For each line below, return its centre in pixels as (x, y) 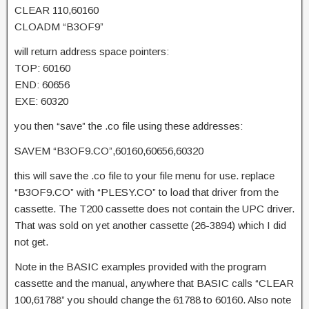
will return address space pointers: (92, 51)
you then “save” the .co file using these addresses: (129, 126)
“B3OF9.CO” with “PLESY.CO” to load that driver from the (147, 192)
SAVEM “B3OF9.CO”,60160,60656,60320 (109, 150)
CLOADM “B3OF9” (59, 26)
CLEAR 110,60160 (57, 10)
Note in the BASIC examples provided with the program (140, 266)
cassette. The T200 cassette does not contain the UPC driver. (154, 208)
